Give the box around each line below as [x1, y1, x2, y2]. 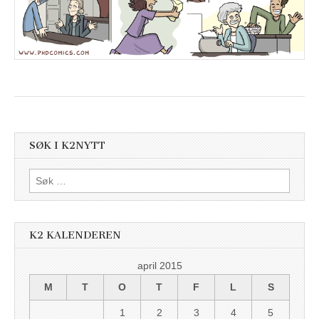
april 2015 [137, 260, 182, 272]
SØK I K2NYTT [29, 140, 105, 152]
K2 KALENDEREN [29, 229, 121, 241]
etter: [28, 186, 52, 198]
